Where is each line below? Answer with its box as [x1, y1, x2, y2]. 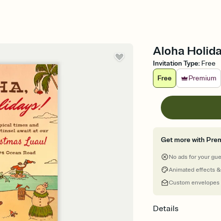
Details [153, 204, 179, 214]
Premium [188, 74, 217, 82]
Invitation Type [153, 59, 199, 68]
